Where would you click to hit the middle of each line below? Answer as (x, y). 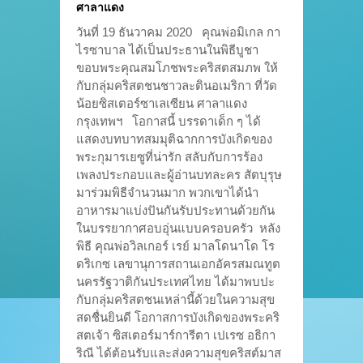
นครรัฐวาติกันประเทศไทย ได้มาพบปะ (175, 282)
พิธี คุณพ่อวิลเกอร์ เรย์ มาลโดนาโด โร (175, 246)
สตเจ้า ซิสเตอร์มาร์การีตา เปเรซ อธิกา (176, 335)
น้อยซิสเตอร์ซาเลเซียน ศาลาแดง (162, 104)
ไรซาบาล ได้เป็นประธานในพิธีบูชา (167, 50)
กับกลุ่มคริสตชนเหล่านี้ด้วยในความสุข (175, 300)
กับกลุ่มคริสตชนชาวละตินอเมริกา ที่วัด (177, 86)
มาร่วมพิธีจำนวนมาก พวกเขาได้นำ (167, 193)
